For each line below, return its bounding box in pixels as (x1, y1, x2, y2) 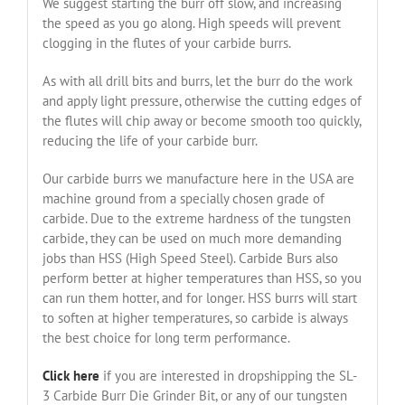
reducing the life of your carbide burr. (42, 132, 258, 150)
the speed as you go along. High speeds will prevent (42, 14, 341, 33)
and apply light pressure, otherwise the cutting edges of (42, 92, 362, 110)
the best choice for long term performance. (42, 329, 290, 347)
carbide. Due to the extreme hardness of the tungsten (42, 210, 351, 228)
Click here (42, 367, 99, 385)
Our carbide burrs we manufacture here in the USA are (42, 170, 354, 188)
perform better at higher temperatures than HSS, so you (42, 269, 362, 287)
